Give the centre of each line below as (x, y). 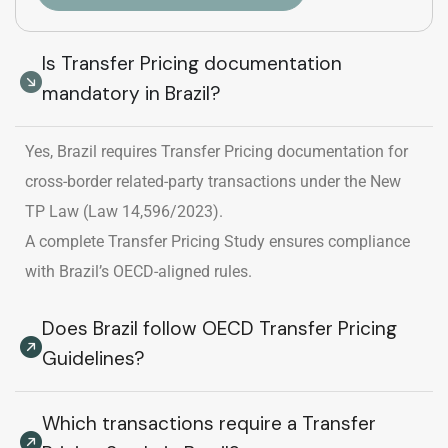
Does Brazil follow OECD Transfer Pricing (219, 328)
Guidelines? (93, 358)
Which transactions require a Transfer (209, 423)
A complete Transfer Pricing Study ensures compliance (217, 241)
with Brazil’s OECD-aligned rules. (138, 271)
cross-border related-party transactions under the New (213, 181)
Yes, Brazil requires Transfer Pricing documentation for (216, 151)
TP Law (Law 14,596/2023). (124, 211)
